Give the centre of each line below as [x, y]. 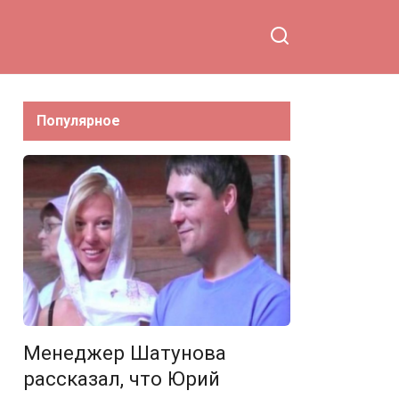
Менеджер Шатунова [125, 353]
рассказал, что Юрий [122, 379]
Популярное [78, 121]
